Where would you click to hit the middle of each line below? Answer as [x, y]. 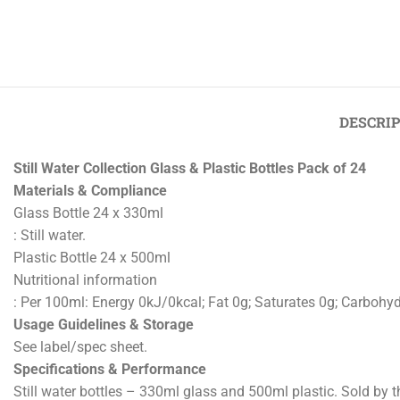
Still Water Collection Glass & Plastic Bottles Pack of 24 [190, 226]
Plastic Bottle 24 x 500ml [92, 315]
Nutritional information [85, 337]
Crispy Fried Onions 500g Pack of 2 [122, 75]
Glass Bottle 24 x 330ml [88, 271]
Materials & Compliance [90, 248]
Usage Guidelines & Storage [104, 382]
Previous [55, 61]
